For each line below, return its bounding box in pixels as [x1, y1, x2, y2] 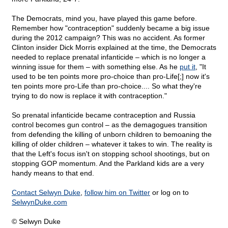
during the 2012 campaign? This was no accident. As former [12, 34, 205, 42]
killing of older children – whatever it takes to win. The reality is [12, 140, 212, 149]
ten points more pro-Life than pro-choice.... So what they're [12, 82, 202, 91]
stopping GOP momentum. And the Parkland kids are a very [12, 159, 204, 168]
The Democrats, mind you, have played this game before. [12, 14, 197, 23]
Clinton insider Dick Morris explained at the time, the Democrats [12, 43, 216, 52]
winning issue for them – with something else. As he [12, 63, 180, 71]
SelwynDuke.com [12, 198, 67, 207]
